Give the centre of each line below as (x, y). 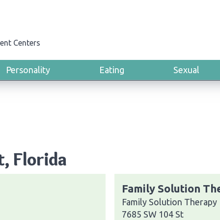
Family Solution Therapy (169, 202)
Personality (28, 70)
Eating (112, 70)
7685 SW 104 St (153, 214)
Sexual (186, 70)
